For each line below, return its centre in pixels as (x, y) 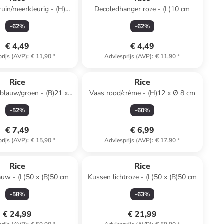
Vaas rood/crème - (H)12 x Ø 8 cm (142, 93)
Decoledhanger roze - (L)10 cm (142, 9)
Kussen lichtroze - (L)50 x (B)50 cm (142, 177)
